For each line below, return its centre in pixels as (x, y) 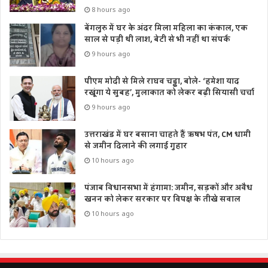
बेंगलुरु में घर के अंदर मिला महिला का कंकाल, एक (166, 28)
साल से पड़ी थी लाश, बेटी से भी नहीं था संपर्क (157, 40)
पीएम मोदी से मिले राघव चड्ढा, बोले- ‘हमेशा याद (162, 82)
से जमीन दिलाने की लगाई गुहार (136, 146)
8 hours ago (111, 10)
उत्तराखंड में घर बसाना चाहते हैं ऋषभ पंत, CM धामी (167, 135)
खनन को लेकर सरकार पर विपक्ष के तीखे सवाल (162, 200)
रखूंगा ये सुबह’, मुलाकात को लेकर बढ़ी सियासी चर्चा (169, 93)
